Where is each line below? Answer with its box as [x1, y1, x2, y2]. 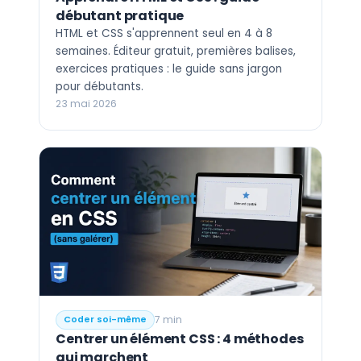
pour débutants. [56, 78, 143, 94]
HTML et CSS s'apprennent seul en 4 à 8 [56, 25, 272, 41]
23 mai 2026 [56, 96, 117, 110]
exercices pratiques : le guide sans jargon [56, 60, 282, 77]
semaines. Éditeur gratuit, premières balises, [56, 43, 296, 59]
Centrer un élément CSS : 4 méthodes [56, 329, 304, 348]
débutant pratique [56, 6, 185, 25]
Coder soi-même [64, 313, 147, 326]
